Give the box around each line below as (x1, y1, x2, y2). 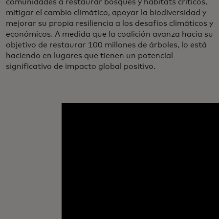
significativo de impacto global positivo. (6, 63, 155, 71)
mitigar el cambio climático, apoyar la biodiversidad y (6, 9, 206, 17)
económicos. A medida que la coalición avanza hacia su (6, 30, 213, 39)
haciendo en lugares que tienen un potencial (6, 52, 173, 60)
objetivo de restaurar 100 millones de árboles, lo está (6, 41, 207, 49)
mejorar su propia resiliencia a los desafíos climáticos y (6, 20, 213, 28)
